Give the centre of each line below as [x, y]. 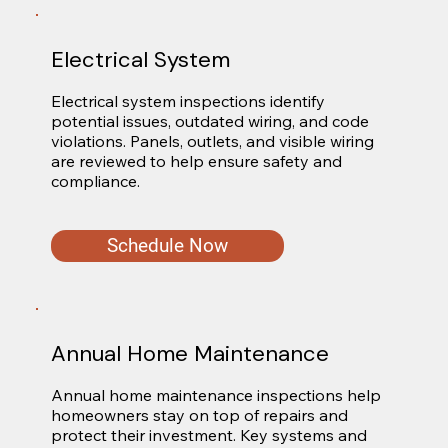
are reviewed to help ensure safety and [196, 160]
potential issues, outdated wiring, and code [209, 120]
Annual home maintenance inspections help [215, 394]
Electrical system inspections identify [187, 100]
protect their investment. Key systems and [208, 434]
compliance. [95, 180]
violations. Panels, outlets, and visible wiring [212, 140]
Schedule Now [167, 245]
